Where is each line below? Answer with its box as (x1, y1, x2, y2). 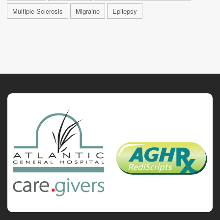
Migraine (76, 6, 100, 16)
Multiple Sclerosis (12, 6, 63, 16)
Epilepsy (112, 6, 137, 16)
